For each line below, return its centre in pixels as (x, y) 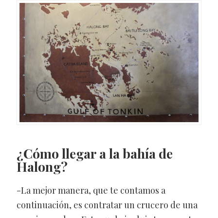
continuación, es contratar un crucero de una (107, 205)
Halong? (42, 167)
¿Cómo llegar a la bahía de (94, 154)
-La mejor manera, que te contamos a (91, 191)
